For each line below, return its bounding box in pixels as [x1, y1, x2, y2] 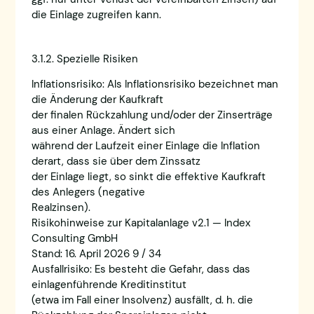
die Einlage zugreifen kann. [31, 8, 161, 22]
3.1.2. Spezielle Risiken [31, 51, 138, 66]
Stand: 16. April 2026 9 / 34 [31, 247, 161, 261]
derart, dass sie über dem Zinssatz [31, 154, 200, 169]
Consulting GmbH [31, 231, 118, 246]
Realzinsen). [31, 200, 90, 215]
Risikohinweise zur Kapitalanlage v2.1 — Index [31, 216, 250, 231]
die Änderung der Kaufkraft [31, 93, 163, 107]
